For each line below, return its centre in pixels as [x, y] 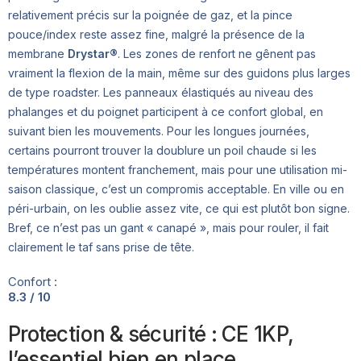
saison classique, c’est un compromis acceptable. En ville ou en [176, 189]
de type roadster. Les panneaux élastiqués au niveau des [161, 92]
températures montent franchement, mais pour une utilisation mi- [178, 169]
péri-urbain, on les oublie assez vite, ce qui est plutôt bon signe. [179, 208]
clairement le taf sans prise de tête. [101, 247]
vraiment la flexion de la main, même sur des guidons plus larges [179, 73]
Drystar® [93, 53]
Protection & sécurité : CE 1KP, [151, 334]
